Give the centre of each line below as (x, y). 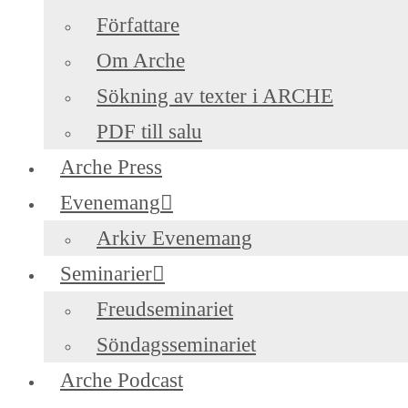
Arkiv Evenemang (174, 239)
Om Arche (141, 61)
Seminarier (106, 274)
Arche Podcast (122, 381)
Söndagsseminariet (176, 345)
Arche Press (111, 168)
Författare (138, 25)
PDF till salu (149, 132)
